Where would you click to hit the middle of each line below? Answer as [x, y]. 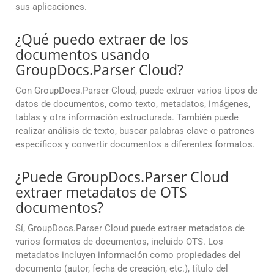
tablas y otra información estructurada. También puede [127, 118]
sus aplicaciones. [51, 7]
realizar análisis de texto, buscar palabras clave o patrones [135, 131]
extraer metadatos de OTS [101, 192]
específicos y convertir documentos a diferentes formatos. [135, 145]
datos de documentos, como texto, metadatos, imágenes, [133, 104]
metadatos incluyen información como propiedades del [128, 255]
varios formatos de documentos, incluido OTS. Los [119, 242]
